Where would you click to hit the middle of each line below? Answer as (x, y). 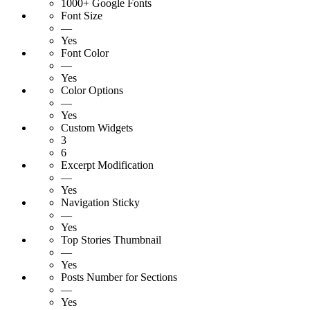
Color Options (92, 91)
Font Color (85, 53)
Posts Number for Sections (119, 277)
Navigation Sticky (100, 203)
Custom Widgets (97, 128)
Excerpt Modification (107, 165)
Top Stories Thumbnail (111, 240)
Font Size (82, 16)
